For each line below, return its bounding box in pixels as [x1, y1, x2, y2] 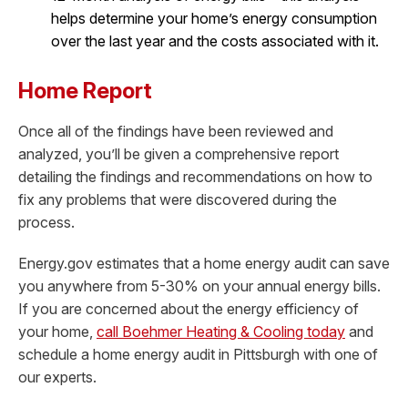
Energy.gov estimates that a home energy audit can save [18, 254, 390, 273]
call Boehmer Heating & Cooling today [97, 322, 345, 342]
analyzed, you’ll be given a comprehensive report [18, 144, 339, 163]
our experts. [18, 368, 97, 387]
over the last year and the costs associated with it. [51, 31, 379, 50]
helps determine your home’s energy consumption [51, 8, 377, 27]
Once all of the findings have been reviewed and [18, 121, 333, 140]
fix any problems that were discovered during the [18, 189, 337, 209]
